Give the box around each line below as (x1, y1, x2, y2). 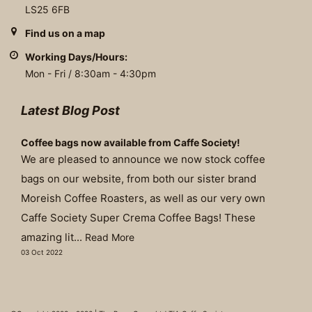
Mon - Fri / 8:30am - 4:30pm (24, 68, 156, 80)
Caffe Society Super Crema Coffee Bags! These (21, 211, 256, 225)
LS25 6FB (24, 3, 70, 16)
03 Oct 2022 (21, 248, 63, 257)
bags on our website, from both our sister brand (21, 172, 256, 186)
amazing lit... (21, 231, 85, 244)
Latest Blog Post (21, 103, 120, 118)
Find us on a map (24, 27, 105, 40)
